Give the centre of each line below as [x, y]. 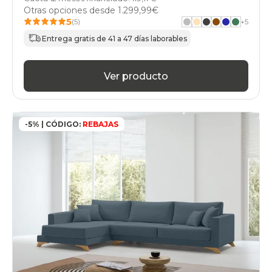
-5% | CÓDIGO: [53, 124]
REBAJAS [100, 124]
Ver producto [136, 76]
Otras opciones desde [71, 11]
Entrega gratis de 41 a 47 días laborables [114, 38]
